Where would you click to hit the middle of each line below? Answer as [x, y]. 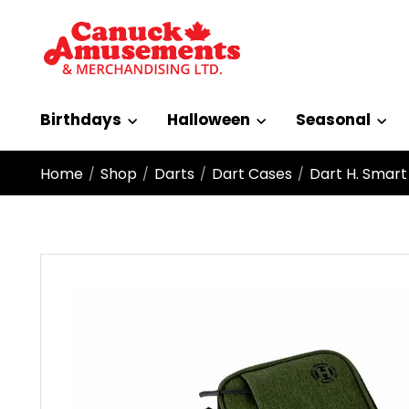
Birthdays [81, 120]
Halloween [209, 120]
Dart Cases [252, 174]
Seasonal [333, 120]
